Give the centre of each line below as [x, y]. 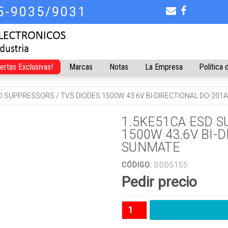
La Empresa [164, 67]
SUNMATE [151, 147]
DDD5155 [170, 165]
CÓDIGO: [137, 165]
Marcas [81, 67]
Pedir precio [159, 182]
